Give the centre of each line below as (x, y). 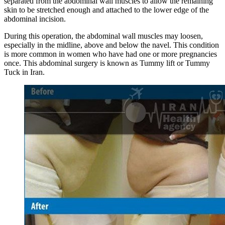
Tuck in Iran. (24, 72)
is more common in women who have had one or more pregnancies (110, 54)
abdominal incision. (35, 19)
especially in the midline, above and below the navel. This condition (111, 45)
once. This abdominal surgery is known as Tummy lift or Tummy (107, 63)
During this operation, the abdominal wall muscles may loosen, (103, 36)
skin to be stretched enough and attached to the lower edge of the (106, 10)
